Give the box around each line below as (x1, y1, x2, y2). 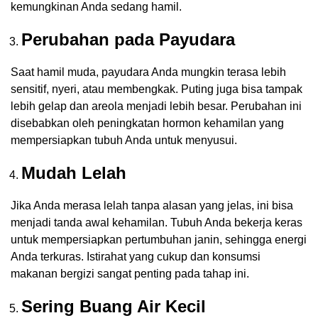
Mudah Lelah (21, 163, 126, 183)
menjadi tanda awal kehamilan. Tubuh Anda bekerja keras (11, 216, 302, 229)
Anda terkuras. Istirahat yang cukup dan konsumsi (11, 251, 261, 263)
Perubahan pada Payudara (21, 30, 235, 50)
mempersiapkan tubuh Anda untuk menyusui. (11, 134, 237, 147)
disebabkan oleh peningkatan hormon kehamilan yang (11, 117, 284, 130)
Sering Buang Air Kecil (21, 297, 206, 317)
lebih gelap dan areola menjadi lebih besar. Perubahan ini (11, 100, 302, 113)
